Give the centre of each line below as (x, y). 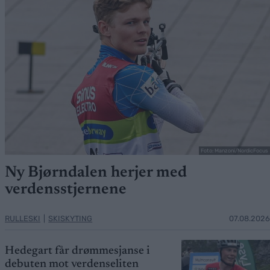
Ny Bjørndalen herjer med (96, 173)
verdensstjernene (66, 190)
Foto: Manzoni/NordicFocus (234, 150)
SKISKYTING (71, 218)
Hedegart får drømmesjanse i (77, 251)
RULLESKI (23, 218)
